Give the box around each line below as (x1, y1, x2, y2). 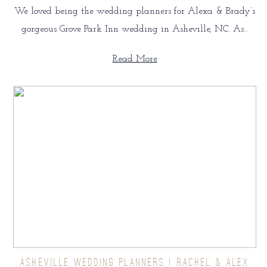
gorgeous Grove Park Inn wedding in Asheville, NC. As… (21, 24, 249, 35)
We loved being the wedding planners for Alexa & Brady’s (14, 7, 256, 17)
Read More (112, 54, 157, 64)
